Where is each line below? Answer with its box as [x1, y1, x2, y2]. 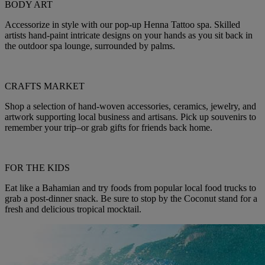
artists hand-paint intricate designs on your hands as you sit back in [5, 30, 253, 40]
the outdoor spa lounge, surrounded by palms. [5, 40, 175, 51]
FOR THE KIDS [5, 162, 70, 173]
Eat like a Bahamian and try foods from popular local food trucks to [5, 182, 256, 193]
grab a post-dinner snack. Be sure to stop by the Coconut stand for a [5, 193, 257, 203]
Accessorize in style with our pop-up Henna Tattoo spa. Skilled [5, 19, 240, 30]
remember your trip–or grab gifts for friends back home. [5, 122, 212, 132]
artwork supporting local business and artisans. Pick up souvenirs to [5, 111, 256, 122]
